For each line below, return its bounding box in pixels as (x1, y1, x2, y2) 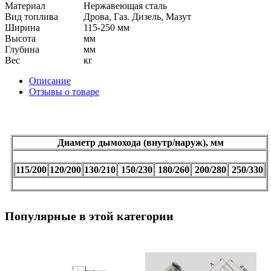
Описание (29, 75, 71, 86)
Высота (5, 33, 36, 44)
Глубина (5, 44, 39, 54)
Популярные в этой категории (5, 209, 174, 223)
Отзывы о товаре (29, 86, 99, 97)
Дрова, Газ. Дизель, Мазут (83, 11, 191, 22)
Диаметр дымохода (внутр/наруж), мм (55, 137, 224, 148)
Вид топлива (5, 11, 58, 22)
